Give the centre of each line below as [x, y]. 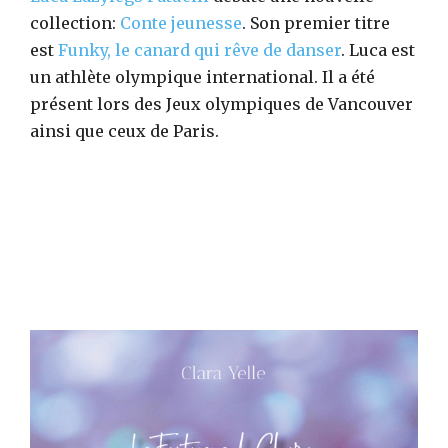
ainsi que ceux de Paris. [124, 130]
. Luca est [378, 49]
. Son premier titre [316, 22]
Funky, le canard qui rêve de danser [199, 49]
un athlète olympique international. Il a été [202, 76]
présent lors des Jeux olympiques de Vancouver [221, 103]
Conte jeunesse [181, 22]
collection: [75, 22]
